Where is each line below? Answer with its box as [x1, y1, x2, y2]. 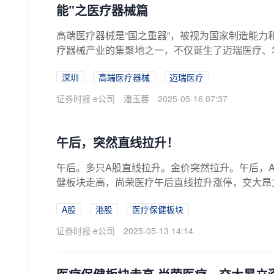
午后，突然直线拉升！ [56, 133, 179, 151]
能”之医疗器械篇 [56, 1, 148, 19]
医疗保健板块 [132, 203, 183, 215]
